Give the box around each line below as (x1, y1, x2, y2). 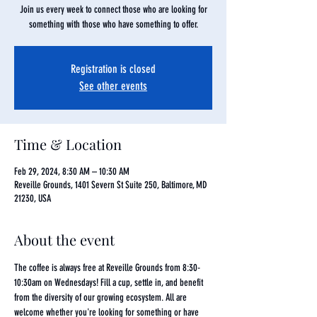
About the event (14, 230, 115, 249)
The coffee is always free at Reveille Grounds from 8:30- (14, 262, 200, 274)
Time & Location (14, 134, 122, 154)
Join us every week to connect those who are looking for (19, 4, 207, 16)
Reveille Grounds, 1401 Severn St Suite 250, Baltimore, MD (14, 179, 207, 191)
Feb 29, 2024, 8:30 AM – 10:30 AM (14, 166, 129, 178)
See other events (79, 79, 147, 93)
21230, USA (14, 192, 51, 204)
